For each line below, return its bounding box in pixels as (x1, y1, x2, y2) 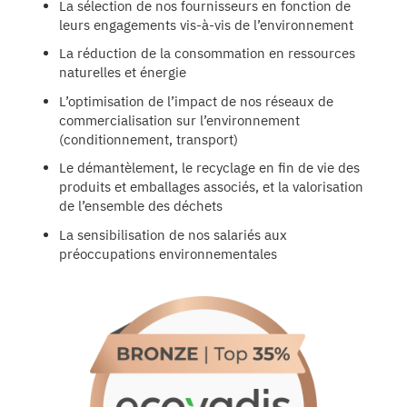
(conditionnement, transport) (59, 130, 238, 148)
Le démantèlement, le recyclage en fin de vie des (59, 159, 360, 177)
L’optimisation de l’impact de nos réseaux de (59, 92, 333, 110)
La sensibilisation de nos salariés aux (59, 225, 287, 243)
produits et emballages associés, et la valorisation (59, 178, 363, 196)
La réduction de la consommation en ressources (59, 45, 355, 63)
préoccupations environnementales (59, 244, 277, 263)
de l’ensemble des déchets (59, 197, 223, 215)
